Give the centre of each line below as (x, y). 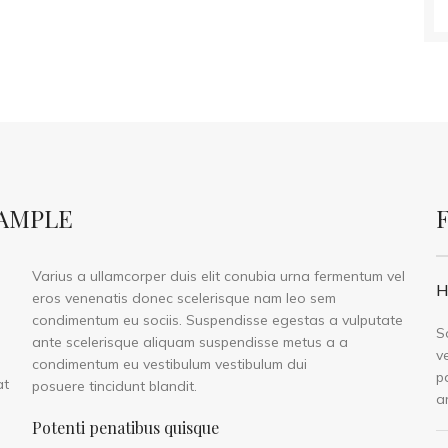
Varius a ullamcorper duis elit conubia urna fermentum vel (218, 276)
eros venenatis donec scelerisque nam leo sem (183, 298)
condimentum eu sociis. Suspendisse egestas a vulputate (217, 320)
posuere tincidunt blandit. (114, 386)
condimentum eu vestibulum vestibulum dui (169, 364)
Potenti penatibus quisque (125, 427)
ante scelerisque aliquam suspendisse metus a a (189, 342)
